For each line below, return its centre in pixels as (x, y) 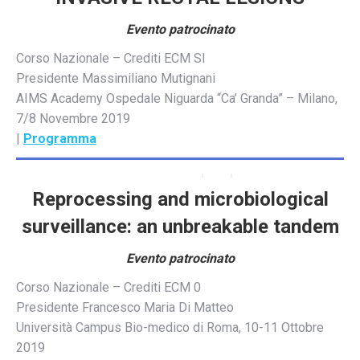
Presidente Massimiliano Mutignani (116, 78)
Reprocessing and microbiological (180, 199)
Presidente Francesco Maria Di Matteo (125, 307)
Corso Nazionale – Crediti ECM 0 (108, 287)
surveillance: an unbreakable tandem (180, 226)
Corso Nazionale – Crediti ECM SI (111, 58)
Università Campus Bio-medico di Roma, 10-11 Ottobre (170, 327)
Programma (60, 138)
